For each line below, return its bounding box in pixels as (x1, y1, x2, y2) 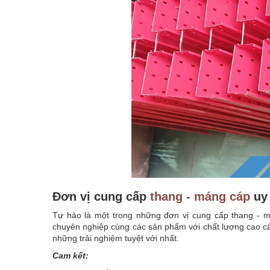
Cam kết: (52, 251, 89, 260)
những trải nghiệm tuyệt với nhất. (52, 233, 179, 243)
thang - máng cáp (150, 190, 250, 203)
